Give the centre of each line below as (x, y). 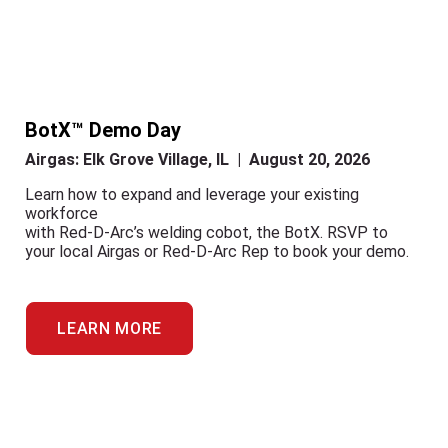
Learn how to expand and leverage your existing (192, 194)
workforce (61, 213)
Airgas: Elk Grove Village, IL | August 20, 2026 (197, 159)
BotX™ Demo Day (103, 130)
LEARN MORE (109, 328)
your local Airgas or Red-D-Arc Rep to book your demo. (217, 251)
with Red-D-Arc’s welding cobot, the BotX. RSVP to (206, 232)
